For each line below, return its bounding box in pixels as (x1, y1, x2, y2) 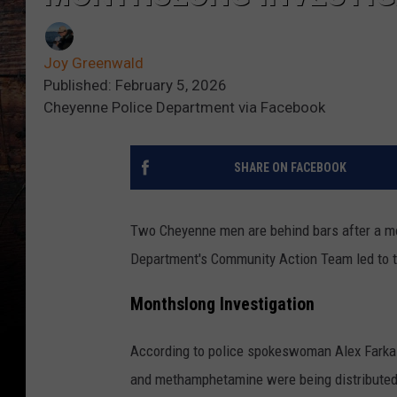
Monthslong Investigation (130, 293, 315, 315)
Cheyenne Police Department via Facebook (43, 98, 325, 117)
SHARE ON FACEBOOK (233, 160, 346, 175)
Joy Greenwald (43, 54, 144, 73)
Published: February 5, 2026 (43, 76, 227, 95)
